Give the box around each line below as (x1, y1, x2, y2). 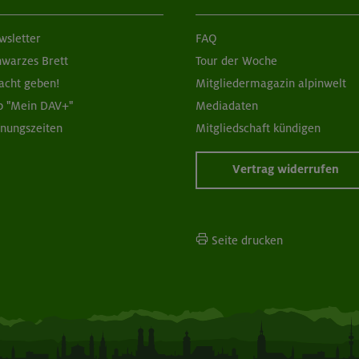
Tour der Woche (196, 54, 277, 69)
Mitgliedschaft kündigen (196, 121, 321, 136)
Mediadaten (196, 99, 258, 114)
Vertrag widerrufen (232, 162, 339, 177)
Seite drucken (208, 233, 283, 248)
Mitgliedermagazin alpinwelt (196, 76, 346, 91)
